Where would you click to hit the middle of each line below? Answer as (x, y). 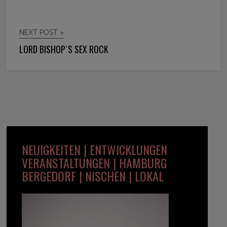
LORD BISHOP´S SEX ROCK (64, 49)
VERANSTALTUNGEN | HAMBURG (94, 163)
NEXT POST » (42, 33)
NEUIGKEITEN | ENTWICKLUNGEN (95, 150)
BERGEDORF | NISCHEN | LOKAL (93, 176)
